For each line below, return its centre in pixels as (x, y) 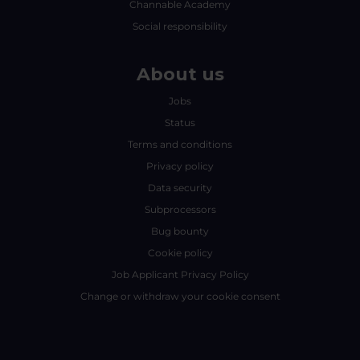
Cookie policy (180, 253)
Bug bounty (180, 231)
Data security (180, 188)
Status (180, 123)
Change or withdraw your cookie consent (180, 296)
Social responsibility (180, 26)
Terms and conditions (180, 144)
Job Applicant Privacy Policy (180, 274)
